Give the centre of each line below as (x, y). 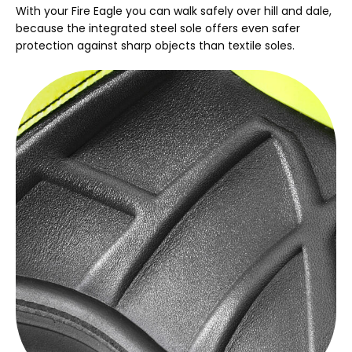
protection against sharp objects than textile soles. (155, 46)
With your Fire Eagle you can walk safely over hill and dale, (174, 11)
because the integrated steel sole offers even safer (158, 29)
